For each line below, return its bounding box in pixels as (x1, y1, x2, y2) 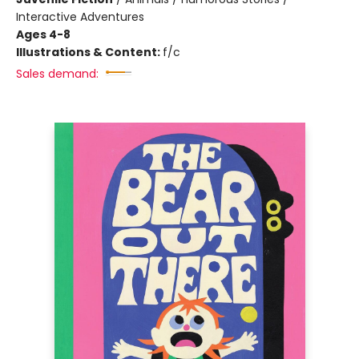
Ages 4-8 (16, 26, 71, 42)
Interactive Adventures (16, 9, 144, 25)
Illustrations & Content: (16, 44, 163, 60)
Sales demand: (16, 66, 99, 82)
